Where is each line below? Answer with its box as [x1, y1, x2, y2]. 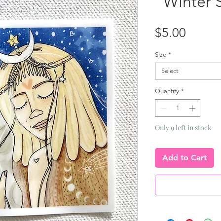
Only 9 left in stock [155, 122, 212, 132]
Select [161, 67, 178, 75]
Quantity [155, 87, 179, 95]
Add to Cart [162, 152, 207, 162]
